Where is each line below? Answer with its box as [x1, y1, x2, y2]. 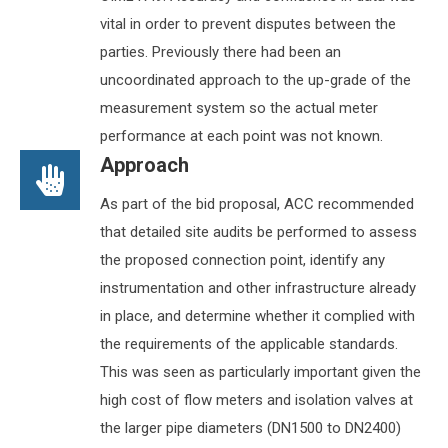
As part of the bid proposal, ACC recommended [100, 195, 414, 214]
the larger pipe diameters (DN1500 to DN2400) [100, 419, 401, 438]
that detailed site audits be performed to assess [100, 223, 417, 242]
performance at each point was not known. [100, 127, 383, 146]
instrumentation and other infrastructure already [100, 279, 416, 298]
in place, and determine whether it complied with [100, 307, 415, 326]
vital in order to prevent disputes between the [100, 15, 396, 34]
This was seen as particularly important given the [100, 363, 421, 382]
